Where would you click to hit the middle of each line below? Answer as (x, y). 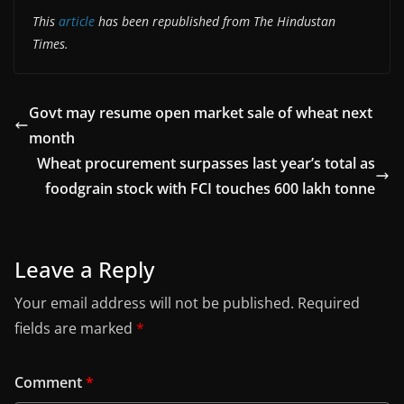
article (77, 21)
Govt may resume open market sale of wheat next (201, 112)
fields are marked (75, 328)
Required (329, 303)
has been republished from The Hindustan (215, 21)
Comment (50, 382)
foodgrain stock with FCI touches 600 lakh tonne (210, 188)
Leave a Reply (84, 269)
